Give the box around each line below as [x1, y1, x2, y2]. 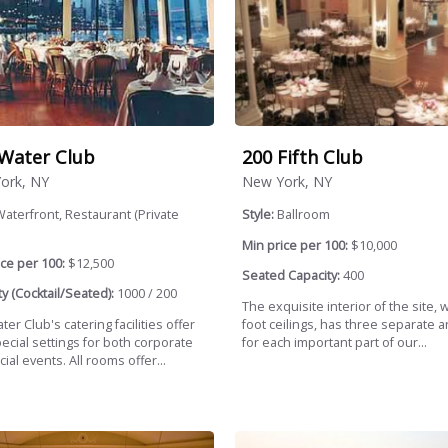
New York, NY [241, 172, 332, 192]
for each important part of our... [241, 333, 427, 351]
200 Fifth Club [241, 145, 363, 170]
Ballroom [276, 206, 330, 224]
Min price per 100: [241, 236, 348, 254]
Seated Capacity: [241, 267, 340, 285]
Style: [241, 206, 277, 224]
